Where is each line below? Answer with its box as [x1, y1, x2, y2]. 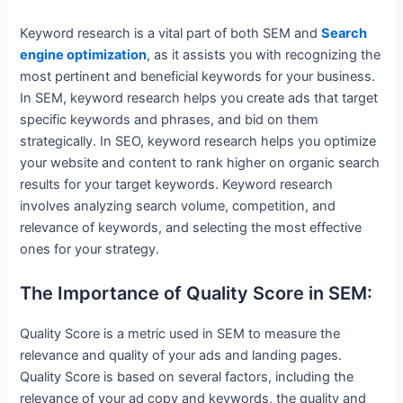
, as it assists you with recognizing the [147, 47, 381, 64]
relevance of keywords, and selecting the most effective [20, 219, 363, 237]
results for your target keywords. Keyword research [20, 176, 334, 193]
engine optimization [20, 47, 148, 64]
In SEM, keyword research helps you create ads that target [20, 90, 379, 107]
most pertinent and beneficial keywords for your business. [20, 68, 376, 85]
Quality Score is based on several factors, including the [20, 368, 354, 385]
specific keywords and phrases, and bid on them [20, 112, 319, 129]
